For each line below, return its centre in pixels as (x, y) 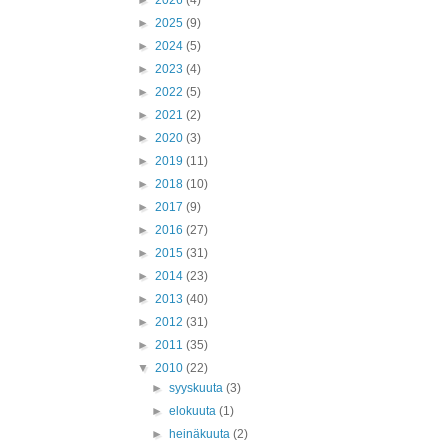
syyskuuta (198, 388)
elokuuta (194, 411)
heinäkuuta (201, 434)
